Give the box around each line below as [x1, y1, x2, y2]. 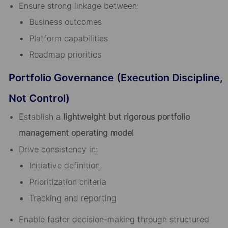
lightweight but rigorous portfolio [63, 111, 190, 122]
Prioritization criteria [28, 177, 106, 187]
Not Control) [8, 92, 70, 105]
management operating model [18, 128, 134, 138]
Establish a [18, 111, 63, 122]
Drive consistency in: [18, 144, 98, 155]
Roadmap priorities [28, 49, 101, 60]
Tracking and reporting [28, 193, 117, 204]
